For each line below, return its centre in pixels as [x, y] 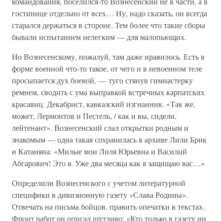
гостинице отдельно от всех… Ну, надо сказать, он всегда [110, 13]
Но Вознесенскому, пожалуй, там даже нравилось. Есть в [108, 56]
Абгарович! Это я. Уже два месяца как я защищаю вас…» [108, 163]
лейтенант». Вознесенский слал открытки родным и [100, 128]
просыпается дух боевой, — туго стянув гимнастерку [102, 80]
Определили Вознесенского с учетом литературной [99, 183]
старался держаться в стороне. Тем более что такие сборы [109, 25]
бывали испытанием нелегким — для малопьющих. [99, 37]
